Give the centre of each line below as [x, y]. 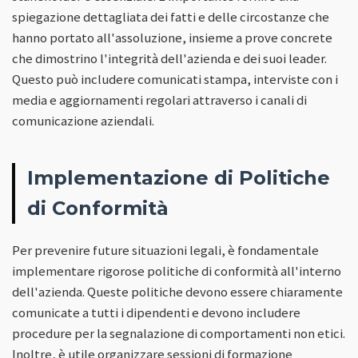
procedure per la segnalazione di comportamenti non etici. [179, 333]
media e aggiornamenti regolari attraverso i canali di [159, 99]
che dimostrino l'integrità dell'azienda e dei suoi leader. [169, 58]
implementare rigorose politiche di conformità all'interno [177, 270]
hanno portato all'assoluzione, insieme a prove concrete [172, 37]
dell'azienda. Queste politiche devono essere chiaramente [177, 291]
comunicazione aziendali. [83, 120]
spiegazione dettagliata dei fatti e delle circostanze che [171, 16]
